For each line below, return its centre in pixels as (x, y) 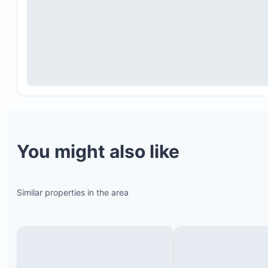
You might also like (98, 151)
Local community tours (93, 10)
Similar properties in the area (73, 192)
